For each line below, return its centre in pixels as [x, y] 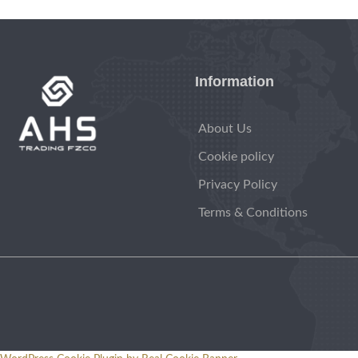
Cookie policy [236, 157]
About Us [225, 129]
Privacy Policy [237, 185]
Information [234, 81]
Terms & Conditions [253, 213]
